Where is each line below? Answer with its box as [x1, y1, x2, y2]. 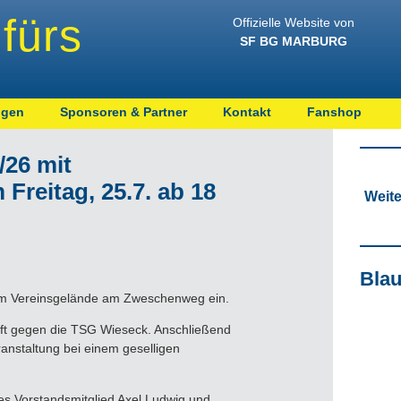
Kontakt [223, 105, 271, 119]
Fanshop [307, 105, 362, 119]
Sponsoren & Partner [60, 105, 187, 119]
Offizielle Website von [232, 15, 354, 30]
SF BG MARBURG [239, 34, 347, 48]
